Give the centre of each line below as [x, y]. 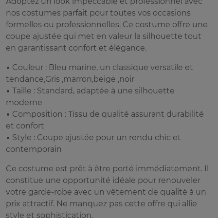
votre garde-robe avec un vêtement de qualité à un [106, 192]
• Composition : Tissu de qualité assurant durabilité [105, 114]
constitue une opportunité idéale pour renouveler [103, 181]
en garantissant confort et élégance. [76, 48]
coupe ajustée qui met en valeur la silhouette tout [104, 36]
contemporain [34, 149]
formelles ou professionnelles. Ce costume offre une [107, 25]
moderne [24, 103]
